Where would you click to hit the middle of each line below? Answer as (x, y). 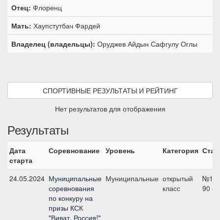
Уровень (120, 150)
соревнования (71, 188)
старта (21, 160)
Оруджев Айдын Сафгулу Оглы (146, 44)
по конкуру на (71, 198)
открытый (178, 178)
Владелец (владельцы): (53, 44)
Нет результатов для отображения (110, 109)
